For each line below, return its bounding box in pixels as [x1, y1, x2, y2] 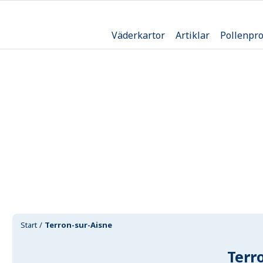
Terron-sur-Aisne [45, 220, 113, 230]
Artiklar [175, 28, 210, 42]
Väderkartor [111, 28, 165, 42]
